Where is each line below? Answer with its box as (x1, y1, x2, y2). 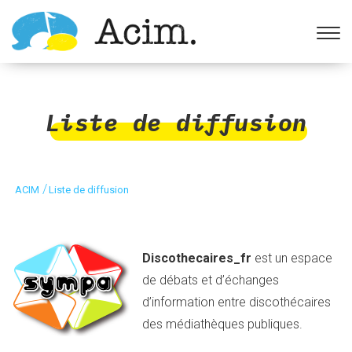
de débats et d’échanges (142, 273, 279, 288)
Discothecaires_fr (142, 251, 255, 266)
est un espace (255, 251, 332, 266)
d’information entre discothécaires (142, 295, 331, 310)
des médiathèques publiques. (142, 317, 302, 332)
